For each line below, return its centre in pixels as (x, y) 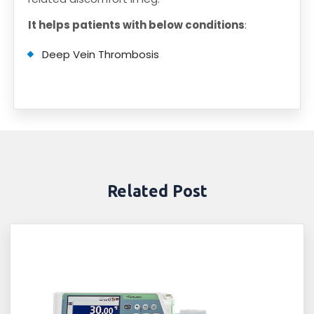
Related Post (157, 191)
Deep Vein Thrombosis (101, 54)
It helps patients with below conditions (137, 25)
